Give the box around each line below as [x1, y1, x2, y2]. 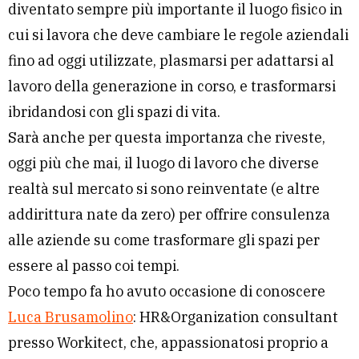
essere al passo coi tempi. [8, 256, 179, 276]
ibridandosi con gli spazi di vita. [8, 103, 220, 122]
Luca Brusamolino [8, 308, 133, 327]
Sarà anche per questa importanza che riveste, [8, 128, 325, 147]
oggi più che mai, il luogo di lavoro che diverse [8, 154, 319, 173]
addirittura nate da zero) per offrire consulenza [8, 205, 330, 224]
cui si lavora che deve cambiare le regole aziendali [8, 26, 349, 45]
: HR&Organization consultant [133, 308, 338, 327]
